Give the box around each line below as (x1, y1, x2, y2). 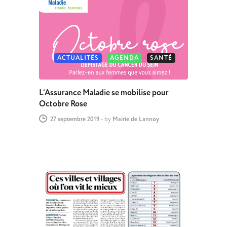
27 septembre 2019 (50, 116, 100, 124)
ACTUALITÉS (57, 54, 99, 62)
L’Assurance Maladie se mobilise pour (39, 88, 169, 98)
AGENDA (109, 54, 139, 62)
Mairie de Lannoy (112, 116, 159, 124)
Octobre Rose (39, 99, 87, 109)
